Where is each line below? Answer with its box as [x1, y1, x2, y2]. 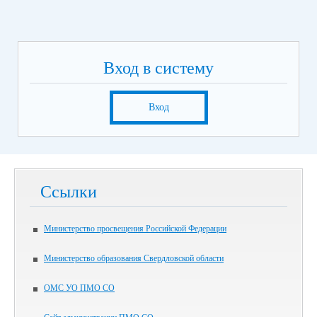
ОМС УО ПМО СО [44, 283, 115, 293]
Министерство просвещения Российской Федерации [44, 224, 226, 234]
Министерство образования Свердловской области [44, 253, 224, 263]
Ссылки [40, 183, 97, 201]
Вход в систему [103, 59, 214, 77]
